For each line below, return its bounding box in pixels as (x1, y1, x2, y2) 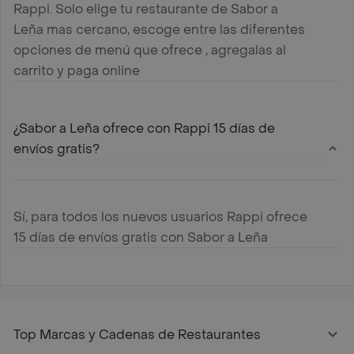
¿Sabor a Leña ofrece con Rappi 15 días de (13, 119, 275, 137)
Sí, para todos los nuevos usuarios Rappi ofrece (13, 208, 307, 225)
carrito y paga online (13, 62, 140, 79)
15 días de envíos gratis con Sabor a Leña (13, 228, 268, 246)
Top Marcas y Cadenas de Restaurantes (13, 326, 261, 343)
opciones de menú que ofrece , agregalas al (13, 41, 286, 58)
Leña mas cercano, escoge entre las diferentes (13, 21, 305, 38)
